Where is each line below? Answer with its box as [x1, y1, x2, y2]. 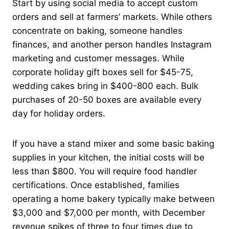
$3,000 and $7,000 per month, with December [12, 207, 205, 218]
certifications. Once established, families [12, 179, 179, 190]
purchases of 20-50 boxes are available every [12, 94, 201, 105]
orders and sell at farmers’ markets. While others [12, 11, 212, 22]
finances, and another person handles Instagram [12, 39, 212, 50]
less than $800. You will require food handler [12, 166, 197, 176]
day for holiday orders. [12, 108, 105, 119]
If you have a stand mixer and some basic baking [12, 138, 214, 149]
